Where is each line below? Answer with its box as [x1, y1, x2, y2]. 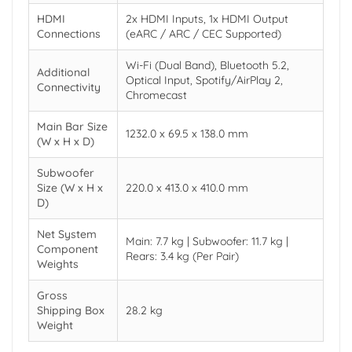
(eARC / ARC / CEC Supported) [126, 27, 281, 42]
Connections [37, 27, 101, 42]
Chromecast [126, 88, 187, 103]
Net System [37, 227, 97, 242]
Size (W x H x [37, 181, 103, 196]
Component [37, 242, 98, 257]
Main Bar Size [37, 119, 108, 134]
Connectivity [37, 80, 101, 95]
